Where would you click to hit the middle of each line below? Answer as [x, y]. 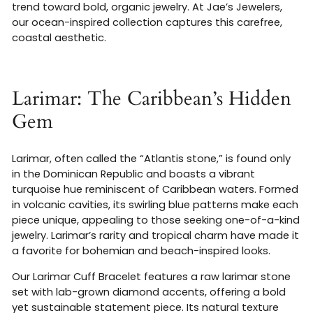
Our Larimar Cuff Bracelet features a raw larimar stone [151, 277]
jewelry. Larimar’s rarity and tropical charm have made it [155, 236]
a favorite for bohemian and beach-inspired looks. [141, 251]
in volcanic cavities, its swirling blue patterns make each [155, 205]
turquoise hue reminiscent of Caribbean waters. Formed [155, 190]
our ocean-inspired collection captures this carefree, [147, 23]
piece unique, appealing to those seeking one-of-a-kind [156, 220]
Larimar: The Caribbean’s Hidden [152, 99]
